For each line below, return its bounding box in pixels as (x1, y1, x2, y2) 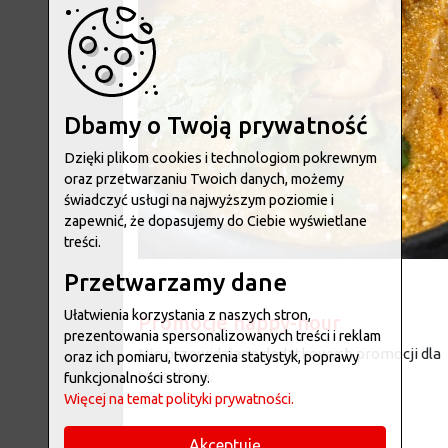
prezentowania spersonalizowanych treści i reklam (64, 328, 381, 344)
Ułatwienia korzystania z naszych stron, (64, 307, 311, 323)
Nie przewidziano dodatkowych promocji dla (138, 345, 441, 362)
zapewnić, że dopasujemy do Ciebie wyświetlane (64, 213, 367, 229)
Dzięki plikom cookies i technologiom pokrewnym (64, 150, 377, 166)
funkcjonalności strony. (64, 370, 210, 386)
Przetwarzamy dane (64, 269, 287, 296)
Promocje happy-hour (138, 311, 341, 334)
